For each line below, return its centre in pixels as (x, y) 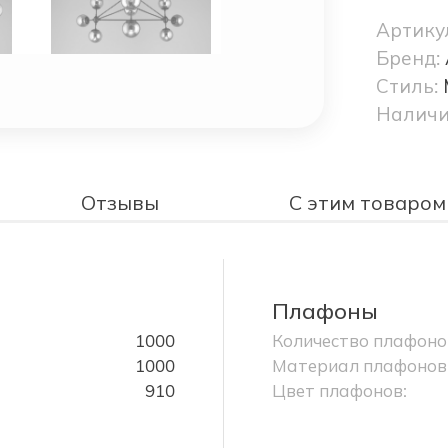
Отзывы (120, 203)
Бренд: (410, 58)
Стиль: (409, 86)
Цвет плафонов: (339, 391)
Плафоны (325, 311)
